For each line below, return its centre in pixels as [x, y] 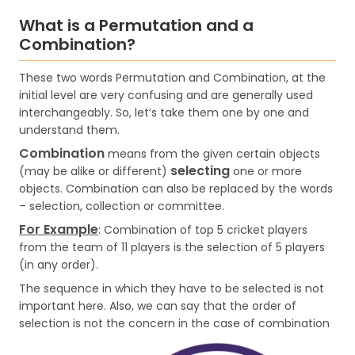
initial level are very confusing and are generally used [166, 95]
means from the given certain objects [212, 154]
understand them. [69, 130]
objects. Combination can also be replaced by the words [176, 189]
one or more [266, 171]
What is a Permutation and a [136, 25]
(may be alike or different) [95, 171]
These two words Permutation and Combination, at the [172, 78]
